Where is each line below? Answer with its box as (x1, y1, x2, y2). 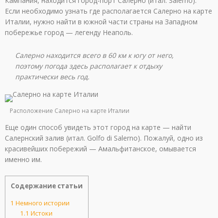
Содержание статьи (11, 182, 83, 191)
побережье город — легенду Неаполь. (5, 28, 133, 37)
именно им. (5, 155, 42, 164)
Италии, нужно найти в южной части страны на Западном (5, 17, 198, 26)
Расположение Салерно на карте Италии (10, 107, 129, 115)
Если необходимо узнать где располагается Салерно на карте (5, 6, 212, 16)
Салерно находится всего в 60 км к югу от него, (15, 51, 174, 60)
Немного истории (14, 198, 70, 207)
